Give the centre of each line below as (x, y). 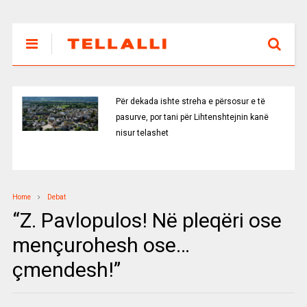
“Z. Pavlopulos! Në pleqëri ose (147, 220)
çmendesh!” (66, 270)
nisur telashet (142, 133)
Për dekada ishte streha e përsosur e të (190, 101)
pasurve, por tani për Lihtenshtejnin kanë (192, 117)
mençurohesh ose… (101, 245)
